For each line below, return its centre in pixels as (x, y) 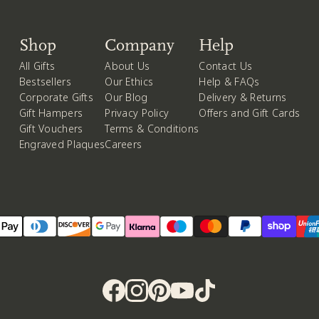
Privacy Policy (137, 113)
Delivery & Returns (243, 97)
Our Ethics (129, 81)
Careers (124, 144)
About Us (127, 66)
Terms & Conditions (152, 128)
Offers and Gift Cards (250, 113)
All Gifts (37, 66)
